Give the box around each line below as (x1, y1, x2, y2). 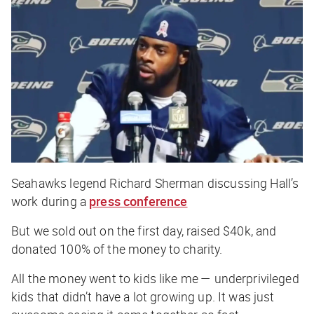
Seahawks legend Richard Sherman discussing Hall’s (11, 174, 299, 191)
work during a (11, 192, 90, 210)
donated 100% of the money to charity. (11, 240, 223, 257)
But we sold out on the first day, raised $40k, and (11, 221, 277, 239)
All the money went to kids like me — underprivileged (11, 269, 299, 287)
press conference (89, 192, 188, 210)
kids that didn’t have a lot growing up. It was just (11, 287, 275, 305)
